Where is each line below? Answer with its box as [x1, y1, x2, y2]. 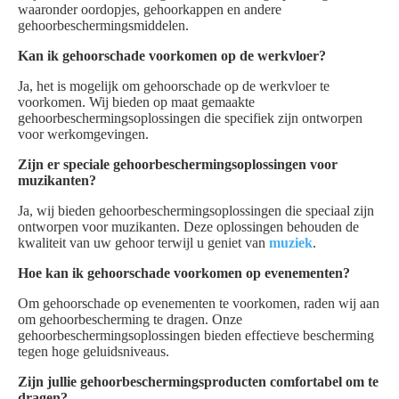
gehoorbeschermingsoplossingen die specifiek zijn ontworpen [18, 110, 362, 126]
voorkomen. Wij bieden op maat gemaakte [18, 94, 255, 110]
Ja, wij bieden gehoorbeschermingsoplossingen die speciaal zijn [18, 203, 374, 218]
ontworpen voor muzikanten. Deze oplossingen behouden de [18, 219, 359, 234]
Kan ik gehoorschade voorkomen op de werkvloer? [18, 48, 326, 63]
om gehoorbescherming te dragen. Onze [18, 312, 242, 327]
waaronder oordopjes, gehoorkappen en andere [18, 2, 281, 17]
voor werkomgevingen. [18, 126, 149, 142]
